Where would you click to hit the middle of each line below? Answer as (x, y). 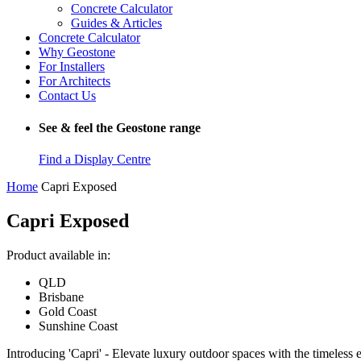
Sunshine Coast (78, 326)
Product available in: (58, 255)
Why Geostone (77, 52)
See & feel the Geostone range (120, 127)
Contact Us (67, 96)
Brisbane (61, 297)
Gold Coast (68, 311)
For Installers (72, 67)
